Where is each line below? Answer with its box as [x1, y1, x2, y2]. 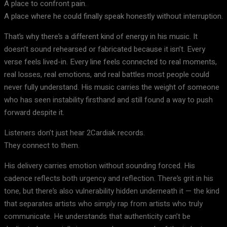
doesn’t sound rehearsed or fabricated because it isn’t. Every [4, 44, 205, 55]
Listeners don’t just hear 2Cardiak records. [4, 127, 145, 138]
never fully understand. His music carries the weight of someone [4, 82, 219, 93]
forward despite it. [4, 107, 64, 118]
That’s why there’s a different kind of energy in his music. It [4, 31, 198, 42]
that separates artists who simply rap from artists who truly [4, 198, 203, 209]
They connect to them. [4, 140, 80, 151]
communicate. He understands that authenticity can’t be [4, 211, 191, 222]
